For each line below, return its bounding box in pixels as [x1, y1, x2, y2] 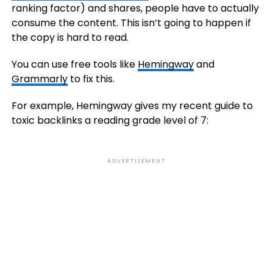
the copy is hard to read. [11, 30, 129, 44]
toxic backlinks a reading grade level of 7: [11, 113, 208, 127]
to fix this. [67, 72, 115, 86]
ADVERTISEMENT [107, 157, 166, 165]
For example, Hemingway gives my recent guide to [11, 99, 253, 113]
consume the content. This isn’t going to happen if [11, 16, 251, 30]
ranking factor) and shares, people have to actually [11, 1, 259, 15]
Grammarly [11, 72, 68, 86]
